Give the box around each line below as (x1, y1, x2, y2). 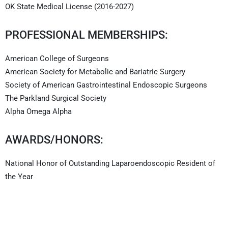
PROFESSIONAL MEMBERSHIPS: (5, 28, 168, 41)
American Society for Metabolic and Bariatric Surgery (5, 67, 185, 76)
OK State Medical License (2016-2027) (5, 2, 134, 11)
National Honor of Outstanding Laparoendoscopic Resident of (5, 158, 215, 168)
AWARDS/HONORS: (5, 133, 103, 146)
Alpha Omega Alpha (5, 106, 72, 116)
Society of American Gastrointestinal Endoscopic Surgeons (5, 80, 207, 90)
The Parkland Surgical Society (5, 93, 106, 103)
